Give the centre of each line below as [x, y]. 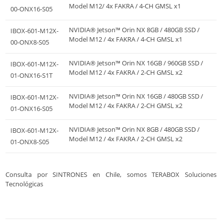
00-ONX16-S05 [31, 9]
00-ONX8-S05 [30, 42]
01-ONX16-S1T [31, 75]
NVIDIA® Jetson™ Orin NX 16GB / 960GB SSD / [136, 63]
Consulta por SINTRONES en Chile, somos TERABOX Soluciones [111, 174]
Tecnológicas [24, 184]
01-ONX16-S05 [31, 108]
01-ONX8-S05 [30, 141]
